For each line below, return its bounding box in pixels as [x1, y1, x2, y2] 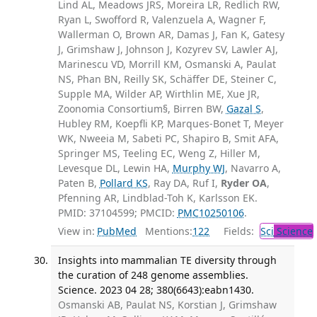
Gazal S [226, 102, 261, 116]
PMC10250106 [177, 206, 244, 220]
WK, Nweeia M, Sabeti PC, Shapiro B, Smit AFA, [57, 132, 279, 146]
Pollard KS [99, 176, 148, 190]
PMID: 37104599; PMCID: [57, 206, 178, 220]
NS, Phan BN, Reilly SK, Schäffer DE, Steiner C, [57, 72, 277, 86]
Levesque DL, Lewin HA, [57, 161, 173, 175]
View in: [57, 224, 95, 238]
